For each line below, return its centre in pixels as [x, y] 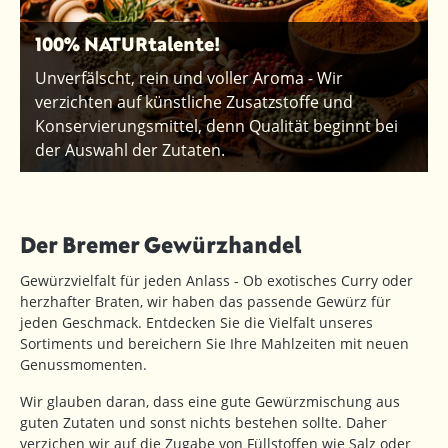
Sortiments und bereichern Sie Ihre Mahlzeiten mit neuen [214, 344]
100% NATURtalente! [127, 44]
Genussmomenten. [83, 365]
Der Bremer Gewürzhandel [160, 245]
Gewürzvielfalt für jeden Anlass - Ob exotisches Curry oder [216, 281]
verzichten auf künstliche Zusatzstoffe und [194, 102]
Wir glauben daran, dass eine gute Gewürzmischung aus [210, 402]
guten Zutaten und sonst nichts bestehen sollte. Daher [203, 423]
